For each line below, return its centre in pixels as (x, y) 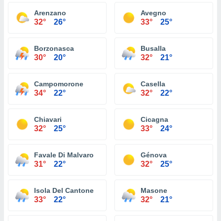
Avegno (153, 13)
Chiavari (48, 119)
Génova (154, 155)
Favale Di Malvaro (64, 155)
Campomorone (59, 84)
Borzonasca (54, 48)
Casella (153, 84)
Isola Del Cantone (64, 190)
